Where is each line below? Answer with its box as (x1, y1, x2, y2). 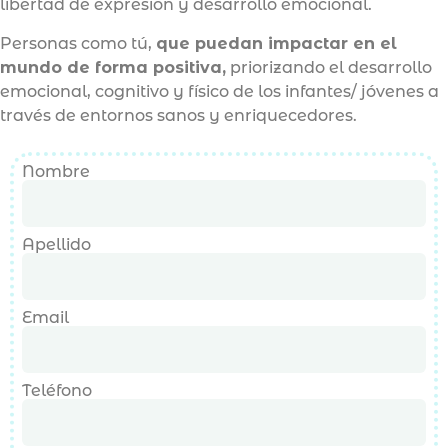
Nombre (22, 161, 90, 181)
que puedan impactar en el (156, 33, 397, 53)
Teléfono (22, 380, 92, 400)
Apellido (22, 234, 91, 254)
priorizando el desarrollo (226, 57, 432, 77)
